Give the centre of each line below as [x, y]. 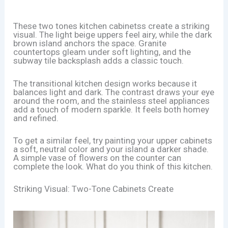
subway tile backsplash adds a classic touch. [99, 61]
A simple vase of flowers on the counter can [97, 158]
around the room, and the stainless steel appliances [112, 101]
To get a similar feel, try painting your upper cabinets [113, 140]
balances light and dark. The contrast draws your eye [114, 92]
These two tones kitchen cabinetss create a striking [112, 26]
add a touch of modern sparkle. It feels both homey [111, 109]
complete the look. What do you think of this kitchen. [113, 166]
